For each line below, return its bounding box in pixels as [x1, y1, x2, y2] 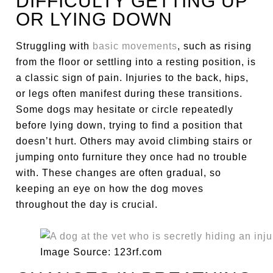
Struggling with [16, 41, 93, 51]
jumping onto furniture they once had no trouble [16, 152, 248, 162]
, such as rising [177, 41, 252, 51]
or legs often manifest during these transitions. [16, 88, 243, 99]
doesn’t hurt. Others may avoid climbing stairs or [16, 136, 253, 146]
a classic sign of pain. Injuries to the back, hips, [16, 73, 249, 83]
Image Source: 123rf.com [40, 247, 163, 257]
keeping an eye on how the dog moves [16, 183, 204, 194]
